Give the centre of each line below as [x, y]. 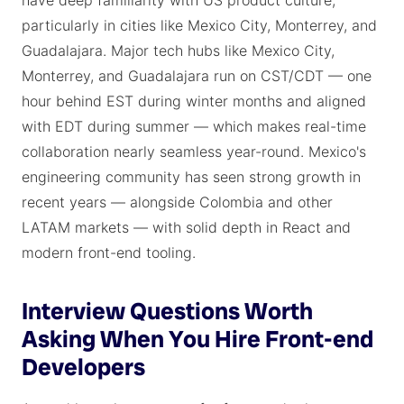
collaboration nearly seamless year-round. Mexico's [194, 151]
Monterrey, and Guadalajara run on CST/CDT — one [197, 76]
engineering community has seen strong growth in [191, 177]
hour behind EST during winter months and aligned [194, 101]
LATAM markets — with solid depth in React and [186, 227]
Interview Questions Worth [167, 311]
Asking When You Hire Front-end [197, 339]
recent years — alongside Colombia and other [177, 202]
